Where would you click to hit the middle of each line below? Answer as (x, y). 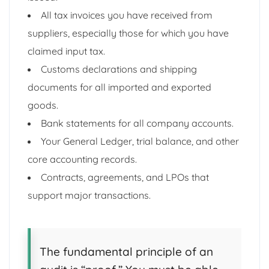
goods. (43, 105)
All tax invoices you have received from (127, 15)
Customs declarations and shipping (119, 69)
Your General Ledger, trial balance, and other (140, 141)
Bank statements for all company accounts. (137, 123)
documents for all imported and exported (119, 87)
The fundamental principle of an (126, 251)
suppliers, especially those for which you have (128, 33)
